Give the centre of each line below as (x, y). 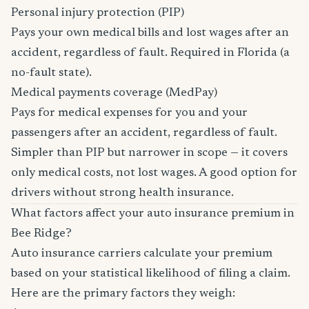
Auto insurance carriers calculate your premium (142, 254)
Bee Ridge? (41, 234)
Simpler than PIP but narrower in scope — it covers (149, 153)
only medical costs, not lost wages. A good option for (154, 173)
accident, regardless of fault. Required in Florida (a (150, 53)
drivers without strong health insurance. (122, 193)
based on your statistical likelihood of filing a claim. (151, 274)
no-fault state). (51, 73)
